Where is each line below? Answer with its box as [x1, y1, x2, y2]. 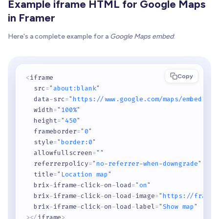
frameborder [26, 127, 77, 136]
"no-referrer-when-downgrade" [92, 159, 202, 168]
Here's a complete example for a [8, 32, 110, 41]
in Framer [8, 11, 55, 25]
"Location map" [57, 170, 112, 179]
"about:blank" [49, 84, 100, 93]
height [26, 116, 57, 125]
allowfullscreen [26, 149, 92, 157]
